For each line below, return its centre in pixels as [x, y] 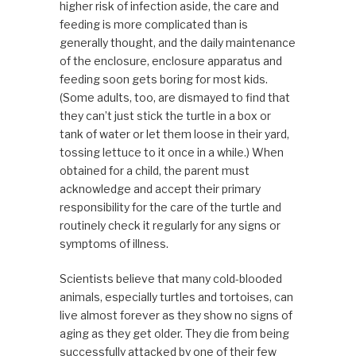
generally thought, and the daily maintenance [177, 43]
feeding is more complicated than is [153, 25]
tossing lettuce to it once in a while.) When [171, 153]
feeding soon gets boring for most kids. [163, 79]
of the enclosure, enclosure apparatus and [170, 61]
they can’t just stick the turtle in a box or [165, 116]
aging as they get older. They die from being [174, 334]
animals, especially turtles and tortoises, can [176, 297]
